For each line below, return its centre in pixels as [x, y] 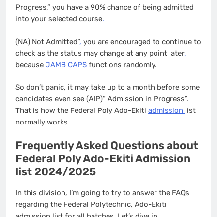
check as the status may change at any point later [100, 53]
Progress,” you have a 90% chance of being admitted [105, 8]
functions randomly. [122, 65]
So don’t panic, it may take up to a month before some [108, 87]
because [31, 65]
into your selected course [59, 19]
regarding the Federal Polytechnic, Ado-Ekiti [91, 205]
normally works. [43, 122]
